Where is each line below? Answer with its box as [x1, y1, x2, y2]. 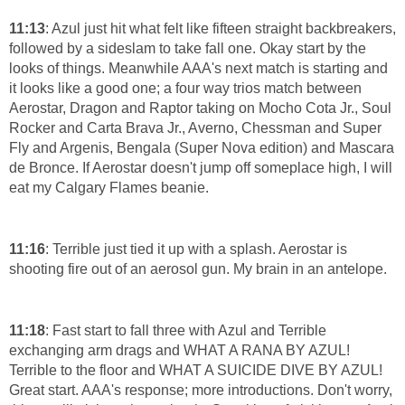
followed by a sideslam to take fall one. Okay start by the [9, 41, 366, 57]
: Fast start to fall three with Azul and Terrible [45, 323, 326, 339]
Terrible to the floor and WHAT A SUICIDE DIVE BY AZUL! [9, 363, 382, 379]
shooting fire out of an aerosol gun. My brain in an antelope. [9, 261, 387, 278]
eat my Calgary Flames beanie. [9, 180, 209, 196]
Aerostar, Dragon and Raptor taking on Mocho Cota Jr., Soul [9, 100, 391, 117]
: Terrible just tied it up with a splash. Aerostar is [45, 241, 347, 258]
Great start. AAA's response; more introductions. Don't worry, [9, 382, 392, 399]
